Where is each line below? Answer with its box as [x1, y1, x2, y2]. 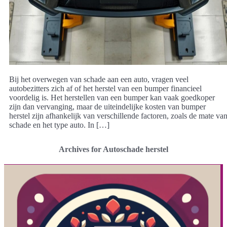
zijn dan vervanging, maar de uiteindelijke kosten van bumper [9, 102, 206, 111]
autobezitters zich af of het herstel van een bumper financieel [9, 84, 202, 93]
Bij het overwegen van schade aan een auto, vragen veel [9, 74, 188, 84]
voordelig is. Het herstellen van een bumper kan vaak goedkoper [9, 93, 215, 102]
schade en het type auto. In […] [9, 120, 109, 129]
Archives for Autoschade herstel [59, 144, 168, 154]
